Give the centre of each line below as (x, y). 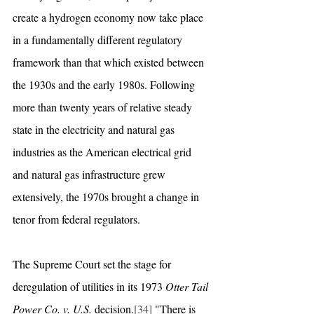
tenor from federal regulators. (78, 219)
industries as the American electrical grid (103, 151)
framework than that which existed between (110, 62)
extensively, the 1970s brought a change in (107, 196)
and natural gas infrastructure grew (90, 174)
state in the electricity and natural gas (95, 129)
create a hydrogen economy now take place (109, 17)
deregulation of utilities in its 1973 (89, 286)
